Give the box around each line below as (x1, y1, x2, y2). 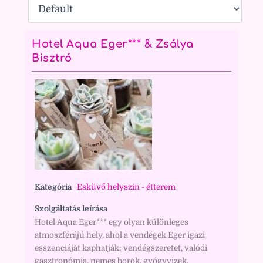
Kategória (35, 183, 72, 191)
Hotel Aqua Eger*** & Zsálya (32, 38, 194, 50)
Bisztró (32, 52, 72, 64)
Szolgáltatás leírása (35, 204, 108, 213)
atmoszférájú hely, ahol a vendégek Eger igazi (35, 231, 205, 240)
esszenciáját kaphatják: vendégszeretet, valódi (35, 244, 208, 252)
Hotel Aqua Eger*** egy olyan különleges (35, 218, 189, 227)
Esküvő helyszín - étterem (77, 183, 176, 191)
